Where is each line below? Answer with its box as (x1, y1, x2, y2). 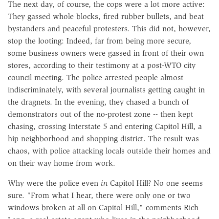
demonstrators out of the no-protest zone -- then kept (8, 109, 193, 119)
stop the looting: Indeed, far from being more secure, (8, 36, 191, 45)
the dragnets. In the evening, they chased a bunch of (8, 97, 189, 107)
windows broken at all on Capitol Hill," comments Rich (8, 202, 198, 212)
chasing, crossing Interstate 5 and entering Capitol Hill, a (8, 121, 202, 131)
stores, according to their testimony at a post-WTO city (8, 60, 196, 70)
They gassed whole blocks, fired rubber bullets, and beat (8, 11, 204, 21)
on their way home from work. (8, 158, 115, 168)
